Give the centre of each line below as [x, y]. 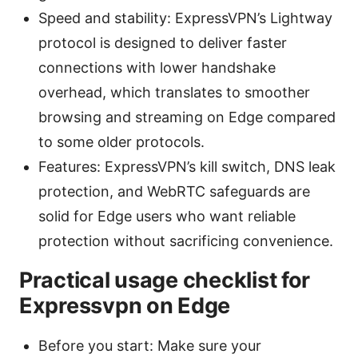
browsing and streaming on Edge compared [187, 117]
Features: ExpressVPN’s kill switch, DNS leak [187, 167]
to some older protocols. [121, 142]
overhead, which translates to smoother [174, 93]
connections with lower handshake [157, 68]
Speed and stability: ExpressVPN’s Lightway [185, 18]
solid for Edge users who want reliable [167, 217]
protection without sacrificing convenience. [186, 241]
